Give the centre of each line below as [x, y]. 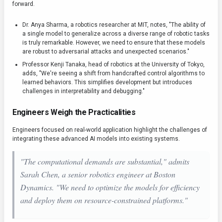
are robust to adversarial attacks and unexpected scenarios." [106, 52]
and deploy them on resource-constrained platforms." [104, 200]
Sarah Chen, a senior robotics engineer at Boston [98, 174]
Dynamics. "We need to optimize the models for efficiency [110, 187]
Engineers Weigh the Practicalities [74, 112]
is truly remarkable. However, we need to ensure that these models [114, 43]
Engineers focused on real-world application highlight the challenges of [110, 130]
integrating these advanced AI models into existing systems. [96, 139]
